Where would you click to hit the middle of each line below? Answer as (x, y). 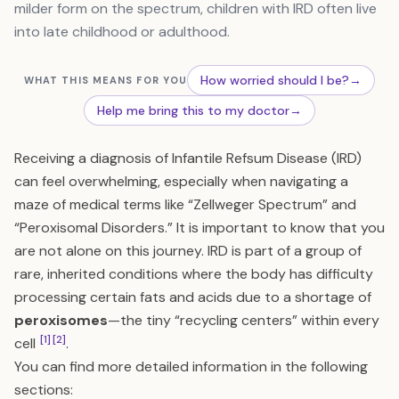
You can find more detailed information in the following (191, 366)
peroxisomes (61, 320)
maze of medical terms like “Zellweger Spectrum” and (185, 204)
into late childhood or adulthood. (122, 32)
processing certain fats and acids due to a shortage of (193, 297)
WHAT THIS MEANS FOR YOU (106, 80)
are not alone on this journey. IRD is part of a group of (188, 251)
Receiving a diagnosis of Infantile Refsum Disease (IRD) (188, 158)
